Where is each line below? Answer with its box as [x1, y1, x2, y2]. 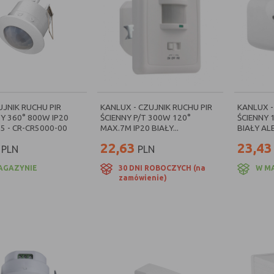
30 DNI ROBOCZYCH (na [119, 164, 206, 172]
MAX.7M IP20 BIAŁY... [100, 123, 179, 133]
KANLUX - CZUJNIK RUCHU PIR [100, 102, 213, 112]
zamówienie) [119, 174, 168, 182]
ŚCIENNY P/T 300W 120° [100, 113, 191, 122]
